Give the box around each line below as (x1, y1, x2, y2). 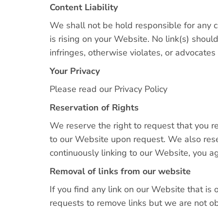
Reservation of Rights (50, 101, 139, 113)
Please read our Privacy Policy (50, 83, 167, 95)
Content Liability (50, 1, 118, 13)
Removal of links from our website (50, 165, 191, 177)
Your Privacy (50, 65, 100, 77)
